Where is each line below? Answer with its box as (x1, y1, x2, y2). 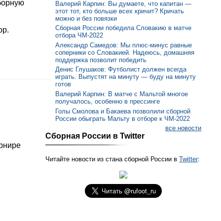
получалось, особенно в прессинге (55, 98, 160, 106)
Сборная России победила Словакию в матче (55, 24, 191, 32)
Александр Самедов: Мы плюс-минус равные (55, 41, 192, 49)
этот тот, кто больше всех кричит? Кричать (55, 7, 184, 15)
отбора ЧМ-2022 (55, 32, 103, 39)
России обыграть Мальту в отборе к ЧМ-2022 (55, 114, 190, 122)
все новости (165, 124, 201, 132)
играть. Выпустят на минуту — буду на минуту (55, 73, 196, 81)
